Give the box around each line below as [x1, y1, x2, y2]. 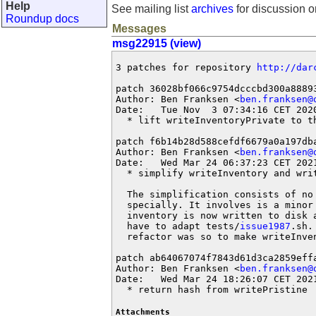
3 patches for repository [116, 62, 257, 73]
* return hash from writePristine [116, 284, 308, 295]
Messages [112, 23, 166, 35]
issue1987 [240, 221, 291, 231]
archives [191, 3, 233, 15]
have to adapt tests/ [116, 221, 240, 231]
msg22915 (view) [112, 37, 201, 49]
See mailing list [111, 3, 191, 15]
